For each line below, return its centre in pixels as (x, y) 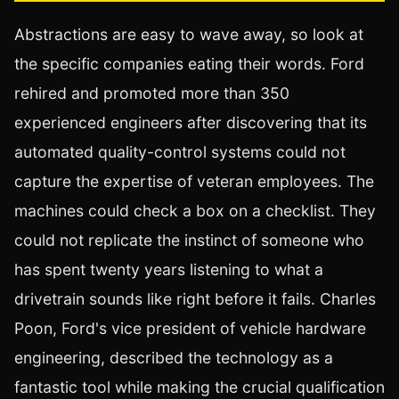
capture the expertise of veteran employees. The (194, 182)
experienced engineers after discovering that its (191, 123)
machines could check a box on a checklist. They (195, 211)
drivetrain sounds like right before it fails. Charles (195, 299)
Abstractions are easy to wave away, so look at (189, 35)
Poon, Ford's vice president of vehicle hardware (190, 329)
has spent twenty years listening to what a (169, 270)
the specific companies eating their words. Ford (189, 64)
